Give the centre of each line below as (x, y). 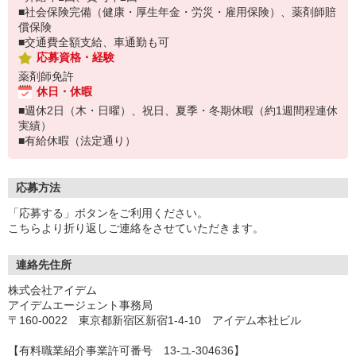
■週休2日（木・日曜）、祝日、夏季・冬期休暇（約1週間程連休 (178, 110)
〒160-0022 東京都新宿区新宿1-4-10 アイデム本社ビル (155, 320)
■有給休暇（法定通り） (77, 141)
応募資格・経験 (75, 57)
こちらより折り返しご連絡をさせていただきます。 (136, 228)
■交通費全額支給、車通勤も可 (94, 42)
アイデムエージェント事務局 (80, 305)
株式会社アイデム (52, 290)
